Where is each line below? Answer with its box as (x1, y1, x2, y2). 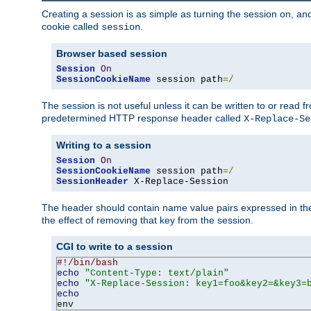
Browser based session (56, 48, 167, 60)
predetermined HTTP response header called (42, 112, 244, 124)
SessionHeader (56, 176, 128, 187)
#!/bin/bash (57, 258, 118, 269)
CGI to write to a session (56, 241, 173, 253)
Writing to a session (56, 140, 151, 151)
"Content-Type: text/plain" (85, 268, 229, 279)
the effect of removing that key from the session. (42, 215, 253, 226)
